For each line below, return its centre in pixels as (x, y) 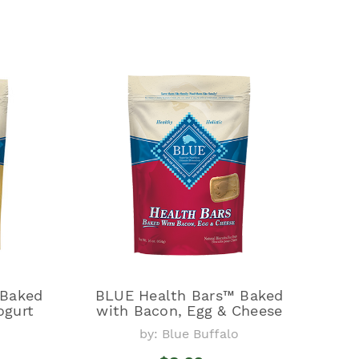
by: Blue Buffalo (190, 333)
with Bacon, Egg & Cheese (190, 310)
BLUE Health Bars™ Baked (189, 295)
